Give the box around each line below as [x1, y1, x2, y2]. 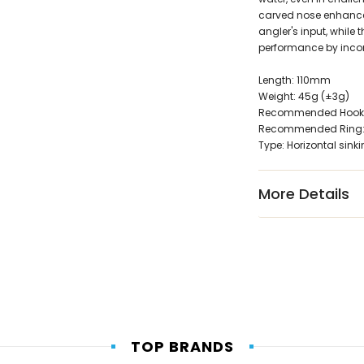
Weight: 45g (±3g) [258, 89, 349, 104]
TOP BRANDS [130, 336, 234, 357]
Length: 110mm [258, 73, 331, 88]
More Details [258, 184, 349, 205]
